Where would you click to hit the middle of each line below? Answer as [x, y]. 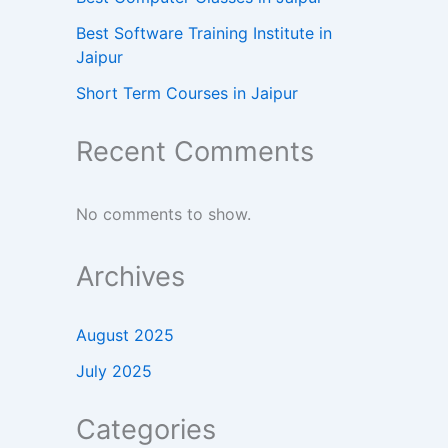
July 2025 [114, 371]
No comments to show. [163, 214]
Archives [130, 277]
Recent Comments [195, 152]
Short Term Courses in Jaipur [187, 93]
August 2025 [125, 335]
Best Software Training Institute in [204, 33]
